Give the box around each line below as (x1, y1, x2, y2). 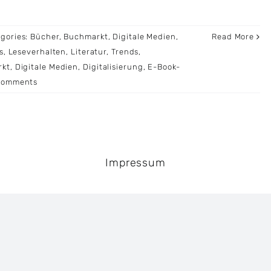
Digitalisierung (83, 62, 143, 72)
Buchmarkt (64, 32, 108, 42)
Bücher (30, 32, 59, 42)
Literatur (71, 47, 107, 57)
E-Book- (148, 62, 180, 72)
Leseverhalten (8, 47, 67, 57)
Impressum (105, 156, 166, 170)
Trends (111, 47, 139, 57)
